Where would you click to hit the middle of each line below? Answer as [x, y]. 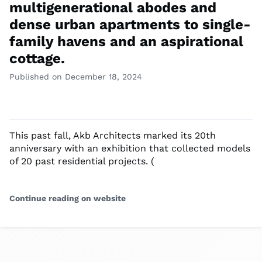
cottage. [37, 59]
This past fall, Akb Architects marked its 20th [113, 136]
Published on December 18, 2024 [76, 77]
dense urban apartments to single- [130, 25]
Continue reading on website [68, 199]
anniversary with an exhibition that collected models [130, 149]
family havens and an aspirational [126, 42]
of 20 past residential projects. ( [82, 161]
